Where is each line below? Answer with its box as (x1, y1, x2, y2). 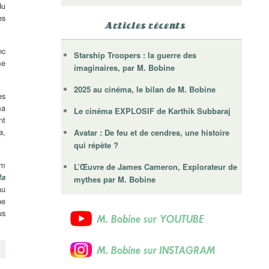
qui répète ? (74, 139, 119, 151)
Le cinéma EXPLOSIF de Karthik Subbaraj (74, 105, 231, 117)
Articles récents (104, 20, 186, 31)
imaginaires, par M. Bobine (74, 62, 175, 74)
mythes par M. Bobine (74, 174, 156, 186)
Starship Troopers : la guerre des (74, 49, 197, 61)
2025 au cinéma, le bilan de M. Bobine (74, 83, 216, 95)
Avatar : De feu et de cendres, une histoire (74, 127, 230, 139)
